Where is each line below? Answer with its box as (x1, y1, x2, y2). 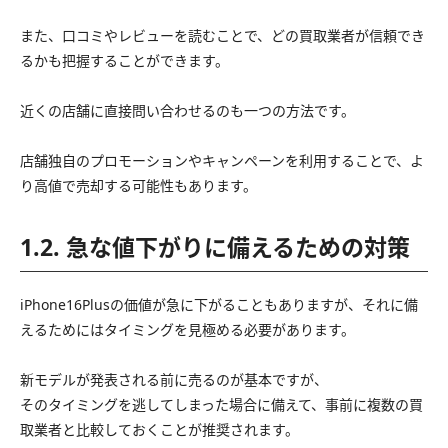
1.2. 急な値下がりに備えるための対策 (20, 230, 410, 263)
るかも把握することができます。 (20, 50, 229, 70)
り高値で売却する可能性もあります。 (20, 175, 257, 195)
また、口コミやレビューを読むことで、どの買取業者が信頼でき (20, 25, 425, 45)
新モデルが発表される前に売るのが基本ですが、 (20, 369, 328, 389)
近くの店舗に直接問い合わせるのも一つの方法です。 (20, 100, 355, 120)
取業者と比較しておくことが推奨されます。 (20, 419, 299, 439)
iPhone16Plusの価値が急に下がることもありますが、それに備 (20, 294, 418, 314)
